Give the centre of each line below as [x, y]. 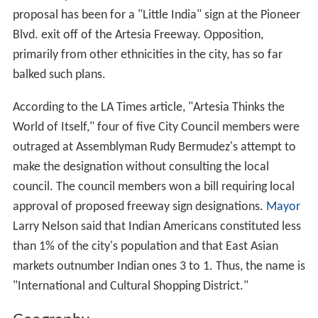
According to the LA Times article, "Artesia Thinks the [148, 108]
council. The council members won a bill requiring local [153, 187]
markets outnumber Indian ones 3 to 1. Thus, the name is [159, 267]
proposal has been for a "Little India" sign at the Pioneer [156, 15]
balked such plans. [59, 75]
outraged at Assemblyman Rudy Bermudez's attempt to [154, 147]
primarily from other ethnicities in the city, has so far [147, 55]
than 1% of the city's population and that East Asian [145, 247]
